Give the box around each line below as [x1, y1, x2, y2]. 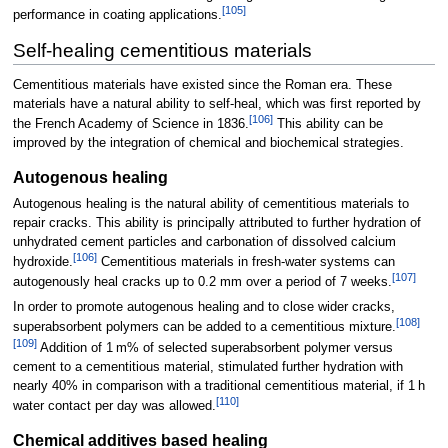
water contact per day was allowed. [12, 399, 216, 414]
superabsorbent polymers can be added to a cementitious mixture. [12, 320, 396, 335]
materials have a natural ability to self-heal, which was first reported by [12, 97, 421, 112]
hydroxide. [12, 254, 73, 269]
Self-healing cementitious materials [12, 40, 312, 62]
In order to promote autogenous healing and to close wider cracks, [12, 300, 395, 315]
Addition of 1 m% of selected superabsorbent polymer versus [36, 340, 393, 355]
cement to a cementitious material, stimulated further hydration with [12, 359, 403, 374]
